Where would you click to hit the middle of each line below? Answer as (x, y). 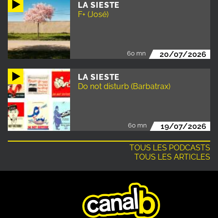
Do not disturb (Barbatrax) (124, 86)
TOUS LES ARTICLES (172, 157)
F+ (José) (93, 14)
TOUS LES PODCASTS (170, 147)
